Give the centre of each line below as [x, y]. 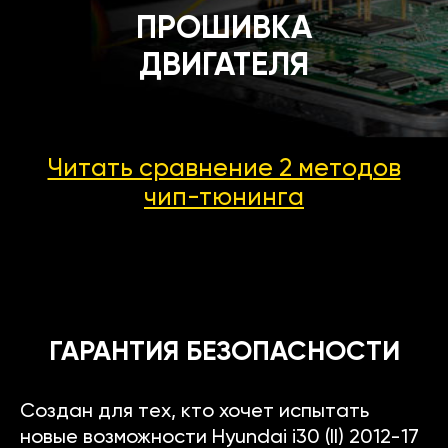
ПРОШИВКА [224, 29]
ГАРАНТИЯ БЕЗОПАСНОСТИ [224, 353]
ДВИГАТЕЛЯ [224, 66]
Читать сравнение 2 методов [224, 170]
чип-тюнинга [224, 199]
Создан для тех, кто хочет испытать [194, 412]
